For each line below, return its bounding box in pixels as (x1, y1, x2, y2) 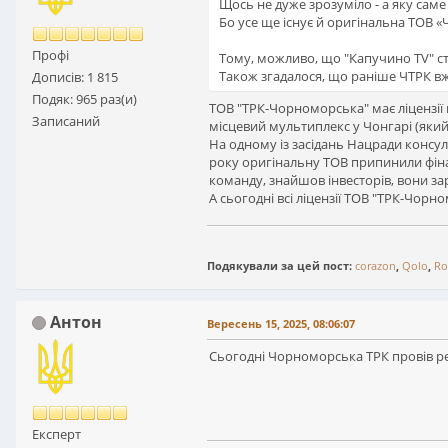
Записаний (32, 111, 100, 130)
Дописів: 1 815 (32, 67, 118, 86)
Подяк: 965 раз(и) (32, 89, 137, 108)
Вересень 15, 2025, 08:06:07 (207, 315, 355, 331)
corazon (355, 257, 396, 273)
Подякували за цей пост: (207, 257, 355, 273)
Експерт (32, 424, 81, 443)
